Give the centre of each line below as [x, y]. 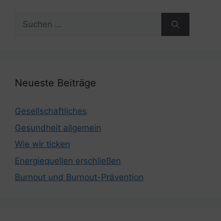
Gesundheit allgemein [58, 128]
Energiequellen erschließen [68, 161]
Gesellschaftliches [51, 111]
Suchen [29, 18]
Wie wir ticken [42, 144]
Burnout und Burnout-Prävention [79, 177]
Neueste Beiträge [55, 83]
